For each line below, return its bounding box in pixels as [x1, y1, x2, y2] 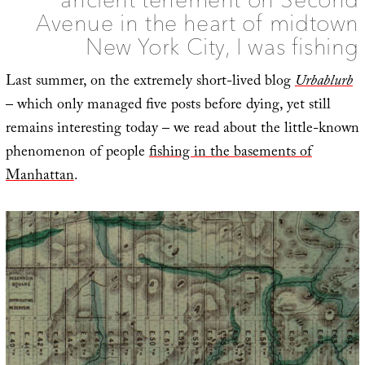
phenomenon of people [5, 140, 149, 166]
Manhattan [5, 164, 74, 190]
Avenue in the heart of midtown [36, 8, 360, 37]
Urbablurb [294, 69, 353, 95]
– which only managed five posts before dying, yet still [5, 93, 331, 119]
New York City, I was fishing [86, 32, 360, 60]
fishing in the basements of [148, 140, 312, 166]
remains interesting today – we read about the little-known [5, 117, 359, 143]
